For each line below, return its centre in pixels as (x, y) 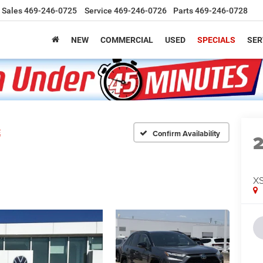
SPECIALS (216, 40)
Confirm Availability (186, 134)
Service (98, 11)
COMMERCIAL (127, 40)
